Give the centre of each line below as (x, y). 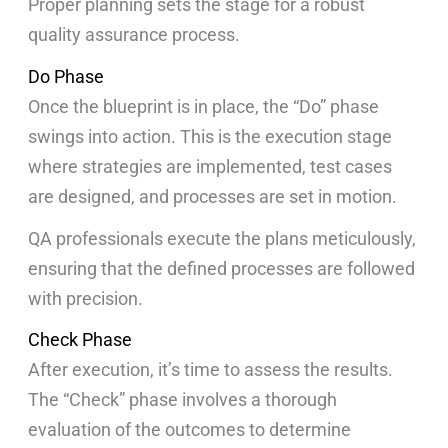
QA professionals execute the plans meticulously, (222, 238)
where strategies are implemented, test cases (210, 166)
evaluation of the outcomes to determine (190, 430)
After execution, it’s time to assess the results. (211, 370)
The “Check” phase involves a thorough (183, 400)
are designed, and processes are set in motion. (215, 196)
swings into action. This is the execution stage (210, 136)
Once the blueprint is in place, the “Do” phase (204, 106)
